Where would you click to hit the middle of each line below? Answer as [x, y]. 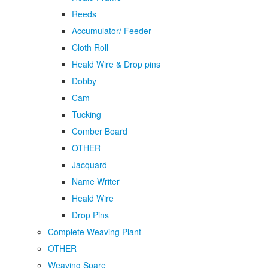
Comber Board [100, 131]
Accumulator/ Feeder [112, 31]
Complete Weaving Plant [95, 232]
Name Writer [96, 181]
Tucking [86, 114]
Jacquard [89, 165]
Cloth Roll [90, 47]
